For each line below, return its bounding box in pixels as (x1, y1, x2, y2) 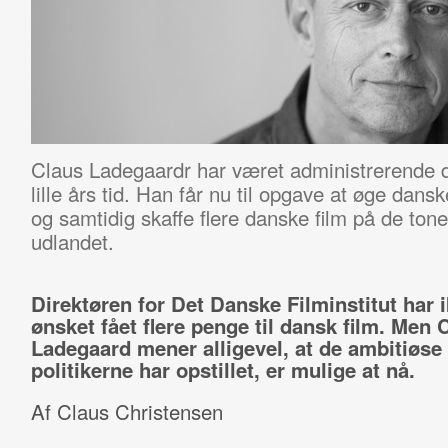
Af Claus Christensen (30, 397, 223, 426)
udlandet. (30, 226, 114, 256)
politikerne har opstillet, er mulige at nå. (30, 355, 415, 384)
